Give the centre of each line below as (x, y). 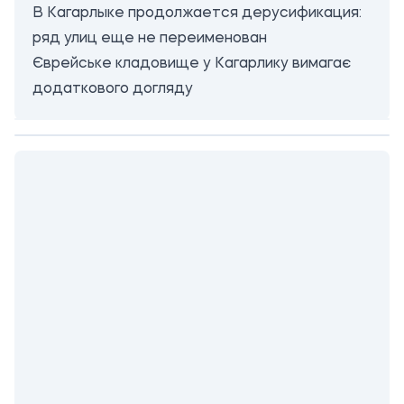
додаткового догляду (113, 89)
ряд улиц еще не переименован (150, 38)
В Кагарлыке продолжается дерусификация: (197, 13)
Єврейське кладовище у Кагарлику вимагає (192, 64)
